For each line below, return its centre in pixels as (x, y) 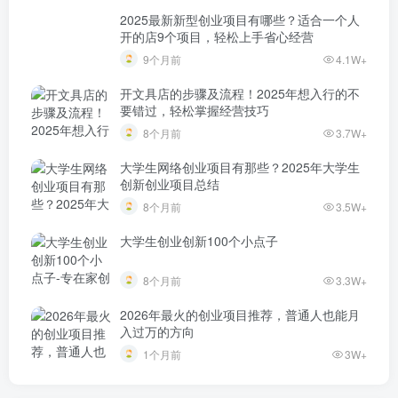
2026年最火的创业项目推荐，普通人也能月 (240, 315)
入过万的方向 (157, 332)
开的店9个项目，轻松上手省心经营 (217, 37)
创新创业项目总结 (170, 184)
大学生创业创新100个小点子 (199, 241)
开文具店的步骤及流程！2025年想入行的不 (240, 94)
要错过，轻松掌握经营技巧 (195, 111)
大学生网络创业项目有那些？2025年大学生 (240, 167)
